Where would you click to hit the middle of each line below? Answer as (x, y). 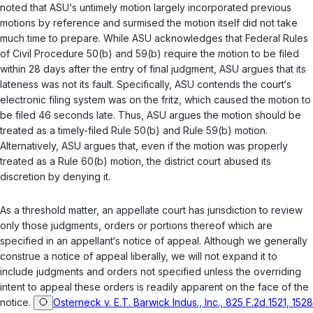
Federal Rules (277, 38)
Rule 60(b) (83, 161)
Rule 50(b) (136, 131)
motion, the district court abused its (189, 161)
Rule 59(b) (208, 131)
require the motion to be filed (230, 54)
